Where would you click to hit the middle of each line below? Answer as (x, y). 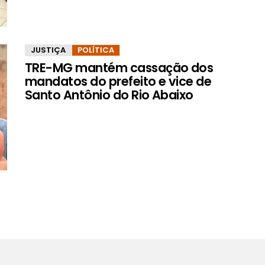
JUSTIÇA (48, 50)
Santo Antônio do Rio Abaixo (109, 95)
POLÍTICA (96, 50)
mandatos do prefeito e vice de (118, 81)
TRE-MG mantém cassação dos (119, 67)
